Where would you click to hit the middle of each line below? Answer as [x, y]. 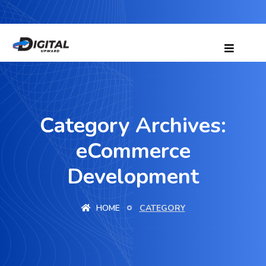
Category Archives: [133, 126]
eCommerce [133, 151]
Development [133, 177]
